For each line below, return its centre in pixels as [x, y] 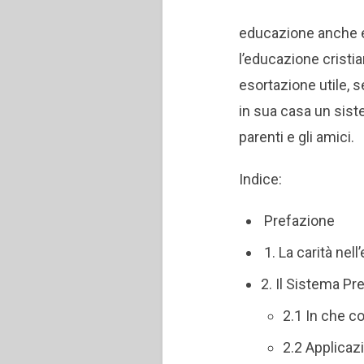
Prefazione [298, 220]
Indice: [261, 179]
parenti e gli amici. [297, 137]
